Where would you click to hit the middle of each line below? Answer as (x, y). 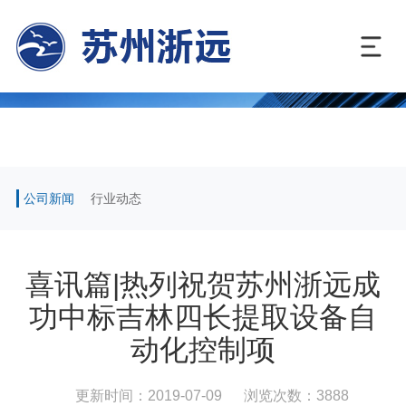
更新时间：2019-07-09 (149, 395)
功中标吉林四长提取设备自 (203, 317)
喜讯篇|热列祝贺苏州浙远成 (203, 284)
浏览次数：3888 (296, 395)
